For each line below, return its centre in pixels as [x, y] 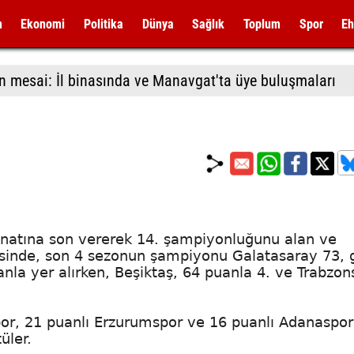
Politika [103, 24]
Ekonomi [43, 24]
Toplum [262, 24]
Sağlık [209, 24]
